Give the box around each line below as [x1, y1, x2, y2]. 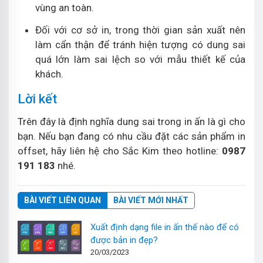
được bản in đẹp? [90, 235, 159, 245]
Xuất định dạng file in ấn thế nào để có [90, 222, 240, 232]
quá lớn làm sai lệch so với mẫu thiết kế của [35, 53, 245, 65]
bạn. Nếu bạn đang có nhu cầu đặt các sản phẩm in [18, 130, 245, 142]
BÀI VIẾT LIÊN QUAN [24, 195, 101, 205]
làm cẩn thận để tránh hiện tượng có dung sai [35, 39, 245, 50]
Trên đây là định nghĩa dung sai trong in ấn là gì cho [18, 116, 245, 127]
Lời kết [18, 92, 57, 106]
